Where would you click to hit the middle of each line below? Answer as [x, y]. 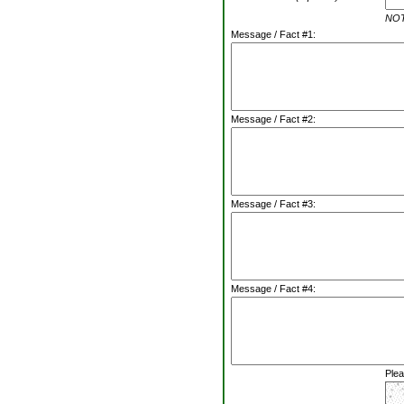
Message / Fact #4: [273, 289]
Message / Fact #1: [273, 35]
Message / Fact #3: [273, 204]
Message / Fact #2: [273, 119]
